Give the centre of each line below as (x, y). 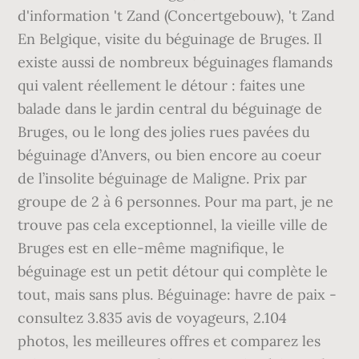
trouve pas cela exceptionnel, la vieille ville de (173, 225)
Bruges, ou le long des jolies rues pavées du (164, 132)
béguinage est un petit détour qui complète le (173, 271)
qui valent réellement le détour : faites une (162, 85)
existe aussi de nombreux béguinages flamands (175, 62)
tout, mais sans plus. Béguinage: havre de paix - (177, 294)
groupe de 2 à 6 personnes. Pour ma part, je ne (176, 202)
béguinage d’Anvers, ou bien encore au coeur (170, 155)
